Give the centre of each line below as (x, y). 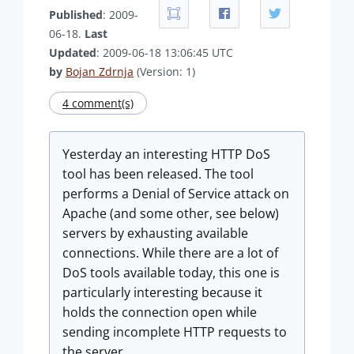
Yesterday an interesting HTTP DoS (166, 154)
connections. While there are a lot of (170, 253)
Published (76, 15)
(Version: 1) (164, 72)
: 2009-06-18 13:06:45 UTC (165, 53)
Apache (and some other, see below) (171, 213)
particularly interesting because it (162, 292)
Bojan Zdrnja (100, 72)
